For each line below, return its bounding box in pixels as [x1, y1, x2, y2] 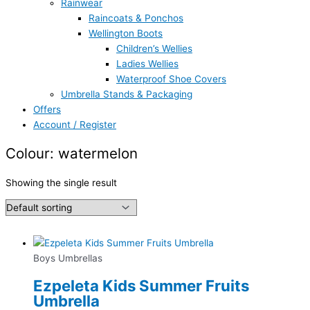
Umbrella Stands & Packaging [61, 88, 192, 100]
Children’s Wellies [116, 42, 192, 54]
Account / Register [33, 118, 116, 130]
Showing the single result [6, 176, 117, 188]
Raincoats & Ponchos [89, 12, 183, 24]
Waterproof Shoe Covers [116, 73, 226, 84]
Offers [33, 103, 61, 115]
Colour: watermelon [6, 144, 138, 162]
